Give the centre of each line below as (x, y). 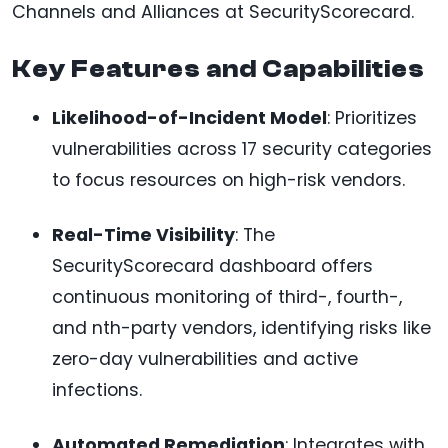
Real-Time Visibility (143, 235)
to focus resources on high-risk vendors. (228, 180)
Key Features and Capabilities (218, 69)
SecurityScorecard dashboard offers (212, 266)
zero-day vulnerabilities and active (205, 359)
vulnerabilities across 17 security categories (242, 149)
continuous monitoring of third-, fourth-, (227, 297)
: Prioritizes (372, 118)
